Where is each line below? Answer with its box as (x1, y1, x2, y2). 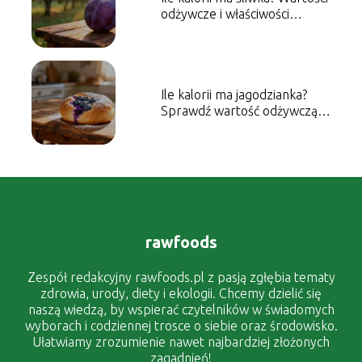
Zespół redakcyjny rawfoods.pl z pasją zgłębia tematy (27, 270, 335, 285)
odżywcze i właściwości (160, 6, 289, 21)
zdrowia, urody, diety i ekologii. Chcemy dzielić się (40, 286, 322, 301)
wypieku (160, 119, 208, 134)
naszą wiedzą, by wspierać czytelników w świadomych (27, 302, 335, 318)
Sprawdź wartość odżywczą (160, 103, 318, 118)
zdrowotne (160, 22, 224, 37)
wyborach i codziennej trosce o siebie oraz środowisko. (24, 318, 338, 334)
